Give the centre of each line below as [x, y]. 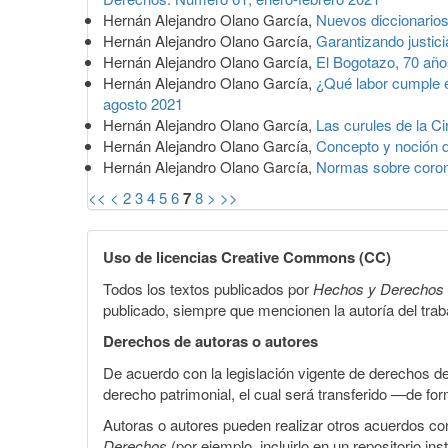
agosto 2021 [143, 103]
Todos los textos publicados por [208, 288]
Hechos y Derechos [378, 288]
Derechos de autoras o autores [210, 340]
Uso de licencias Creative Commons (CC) [247, 256]
